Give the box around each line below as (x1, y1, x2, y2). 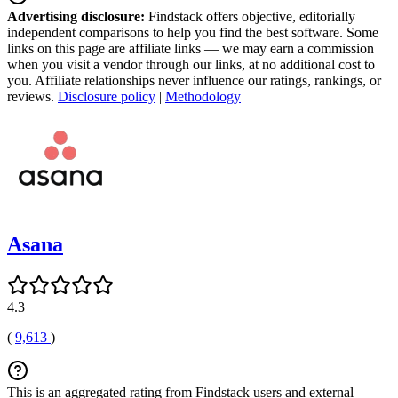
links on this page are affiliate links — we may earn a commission (7, 40, 374, 56)
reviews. (7, 88, 58, 104)
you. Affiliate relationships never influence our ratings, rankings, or (7, 72, 381, 88)
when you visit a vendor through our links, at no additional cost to (7, 56, 375, 72)
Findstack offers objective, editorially (145, 8, 355, 24)
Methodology (165, 88, 241, 104)
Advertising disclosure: (7, 8, 145, 24)
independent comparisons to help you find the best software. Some (7, 24, 378, 40)
